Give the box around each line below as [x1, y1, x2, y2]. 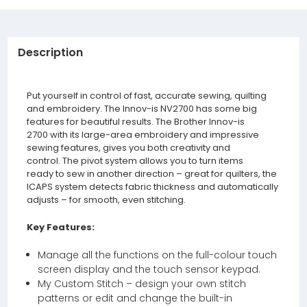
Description [17, 45, 83, 61]
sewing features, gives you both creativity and [26, 140, 230, 154]
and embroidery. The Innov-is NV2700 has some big [26, 101, 257, 115]
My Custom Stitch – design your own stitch [38, 276, 247, 291]
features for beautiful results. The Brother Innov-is [26, 114, 245, 128]
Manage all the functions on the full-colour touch [38, 247, 278, 262]
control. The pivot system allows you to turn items [26, 153, 243, 167]
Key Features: [26, 220, 95, 234]
